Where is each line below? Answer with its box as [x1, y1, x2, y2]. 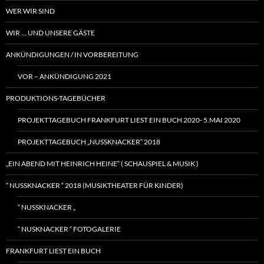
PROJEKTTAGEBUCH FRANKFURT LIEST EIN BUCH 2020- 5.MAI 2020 [18, 115, 240, 125]
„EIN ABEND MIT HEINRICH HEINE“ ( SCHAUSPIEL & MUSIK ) [6, 159, 199, 169]
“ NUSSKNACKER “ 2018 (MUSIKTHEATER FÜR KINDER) [6, 181, 183, 190]
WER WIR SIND [6, 6, 55, 16]
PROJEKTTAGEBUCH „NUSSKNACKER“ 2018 [18, 137, 160, 147]
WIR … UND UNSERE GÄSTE [6, 28, 95, 38]
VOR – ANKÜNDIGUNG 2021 [18, 72, 111, 81]
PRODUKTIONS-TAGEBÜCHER [6, 94, 105, 103]
